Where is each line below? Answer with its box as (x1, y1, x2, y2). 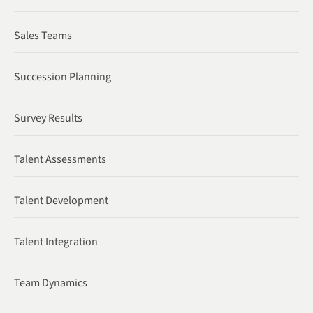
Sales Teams (14, 27, 72, 43)
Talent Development (14, 192, 108, 208)
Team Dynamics (14, 275, 87, 291)
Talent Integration (14, 233, 98, 249)
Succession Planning (14, 68, 111, 85)
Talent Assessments (14, 151, 106, 167)
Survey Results (14, 110, 82, 126)
